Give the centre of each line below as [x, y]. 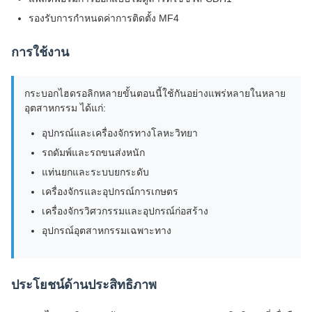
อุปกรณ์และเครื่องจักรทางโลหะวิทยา [120, 133]
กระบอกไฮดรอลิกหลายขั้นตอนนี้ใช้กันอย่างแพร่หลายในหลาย [155, 93]
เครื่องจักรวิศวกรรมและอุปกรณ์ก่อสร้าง [125, 211]
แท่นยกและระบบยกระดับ [95, 172]
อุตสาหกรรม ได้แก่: [65, 108]
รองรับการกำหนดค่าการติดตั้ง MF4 [104, 18]
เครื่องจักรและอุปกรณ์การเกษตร [110, 192]
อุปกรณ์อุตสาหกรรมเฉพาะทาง [107, 231]
